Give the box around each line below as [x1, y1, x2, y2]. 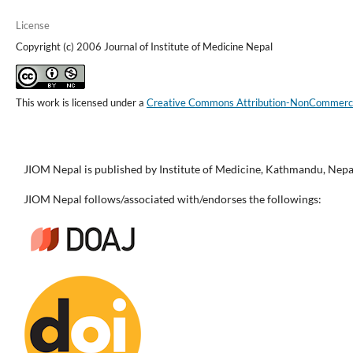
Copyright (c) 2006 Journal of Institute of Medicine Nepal [15, 40, 273, 54]
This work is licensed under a [15, 96, 147, 110]
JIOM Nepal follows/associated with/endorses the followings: [24, 192, 321, 206]
